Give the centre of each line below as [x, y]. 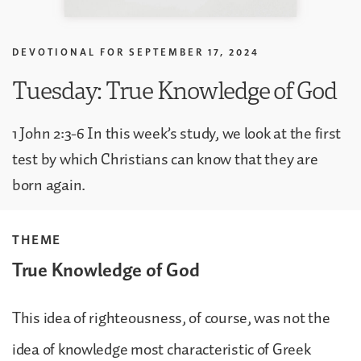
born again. [49, 185]
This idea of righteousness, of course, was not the [171, 318]
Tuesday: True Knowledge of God [174, 89]
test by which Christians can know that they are [165, 159]
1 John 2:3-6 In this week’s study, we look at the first [177, 133]
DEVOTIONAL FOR [68, 52]
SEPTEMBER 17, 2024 [194, 52]
